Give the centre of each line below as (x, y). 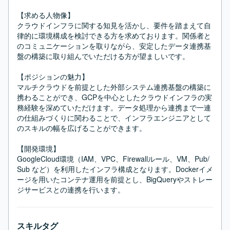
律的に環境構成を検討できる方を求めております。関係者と (114, 35)
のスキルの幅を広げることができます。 (82, 128)
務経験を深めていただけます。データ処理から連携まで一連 (114, 107)
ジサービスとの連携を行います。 (71, 189)
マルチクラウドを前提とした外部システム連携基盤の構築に (114, 87)
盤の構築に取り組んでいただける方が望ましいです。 (103, 56)
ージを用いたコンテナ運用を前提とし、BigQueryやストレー (115, 179)
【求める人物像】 (46, 15)
